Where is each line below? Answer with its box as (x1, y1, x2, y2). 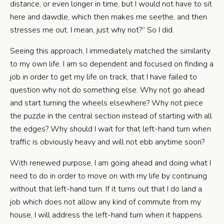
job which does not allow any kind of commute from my (10, 196, 201, 207)
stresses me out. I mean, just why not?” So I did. (10, 24, 174, 35)
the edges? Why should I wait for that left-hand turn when (10, 123, 211, 134)
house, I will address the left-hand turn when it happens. (10, 209, 203, 220)
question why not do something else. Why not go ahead (10, 84, 204, 95)
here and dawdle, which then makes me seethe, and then (10, 11, 207, 22)
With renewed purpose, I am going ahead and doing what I (10, 157, 211, 168)
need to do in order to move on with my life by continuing (10, 170, 207, 181)
